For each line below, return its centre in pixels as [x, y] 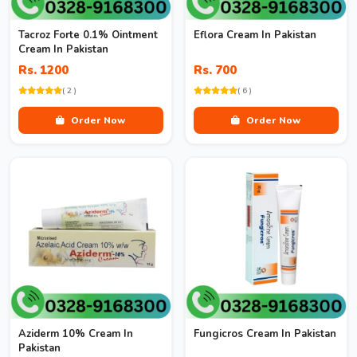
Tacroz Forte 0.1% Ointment [88, 35]
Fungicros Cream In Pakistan [265, 334]
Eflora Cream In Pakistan [255, 35]
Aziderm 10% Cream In [76, 334]
